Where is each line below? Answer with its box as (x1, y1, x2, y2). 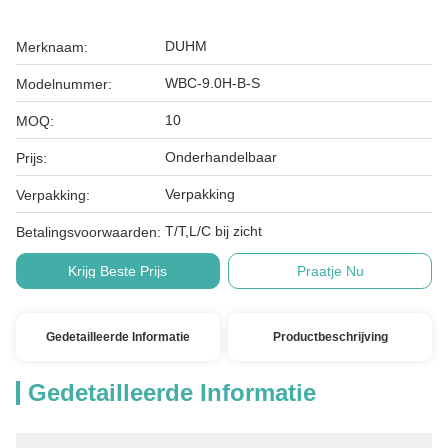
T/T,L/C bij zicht (165, 223, 262, 239)
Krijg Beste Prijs (68, 263, 168, 279)
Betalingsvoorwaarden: (16, 224, 161, 240)
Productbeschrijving (272, 330, 388, 344)
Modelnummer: (16, 76, 112, 92)
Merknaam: (16, 39, 88, 55)
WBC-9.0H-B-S (165, 75, 260, 91)
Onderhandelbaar (165, 149, 277, 165)
